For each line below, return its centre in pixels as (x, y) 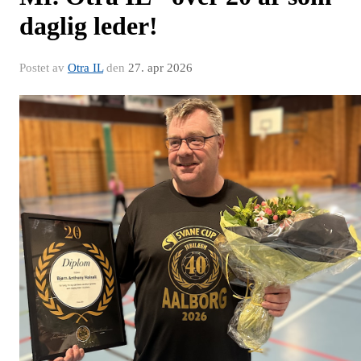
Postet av (44, 67)
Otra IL (85, 67)
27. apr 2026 (160, 67)
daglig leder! (89, 25)
